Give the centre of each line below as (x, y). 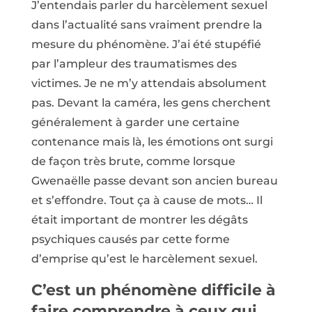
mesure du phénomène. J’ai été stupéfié (146, 45)
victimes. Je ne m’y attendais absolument (149, 84)
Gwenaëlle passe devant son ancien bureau (154, 181)
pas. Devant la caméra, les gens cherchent (151, 103)
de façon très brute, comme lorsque (133, 162)
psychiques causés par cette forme (130, 240)
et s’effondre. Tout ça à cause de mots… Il (147, 201)
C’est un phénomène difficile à (153, 290)
